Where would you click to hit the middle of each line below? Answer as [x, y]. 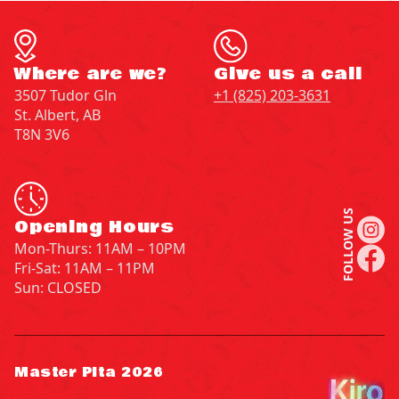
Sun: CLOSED [58, 287]
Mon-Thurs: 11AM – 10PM [100, 248]
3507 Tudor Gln [65, 96]
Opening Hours [94, 227]
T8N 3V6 [42, 135]
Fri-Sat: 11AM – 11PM [85, 268]
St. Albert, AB [57, 115]
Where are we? [91, 74]
